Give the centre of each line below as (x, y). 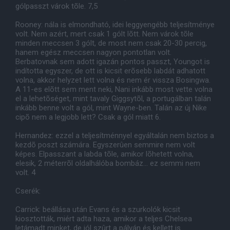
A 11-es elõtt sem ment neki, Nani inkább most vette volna (114, 89)
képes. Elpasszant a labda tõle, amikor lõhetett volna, (104, 154)
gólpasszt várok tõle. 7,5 (56, 6)
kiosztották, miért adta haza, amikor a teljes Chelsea (104, 219)
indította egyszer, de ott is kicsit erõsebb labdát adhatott (110, 71)
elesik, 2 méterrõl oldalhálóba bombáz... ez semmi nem (108, 163)
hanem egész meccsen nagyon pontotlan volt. (93, 52)
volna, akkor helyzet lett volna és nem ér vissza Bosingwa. (113, 80)
